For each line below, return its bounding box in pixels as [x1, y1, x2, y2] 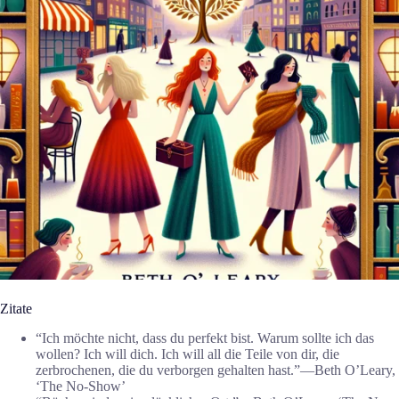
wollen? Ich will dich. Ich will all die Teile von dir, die [36, 346, 339, 362]
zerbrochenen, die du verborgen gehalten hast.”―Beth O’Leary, [36, 362, 395, 378]
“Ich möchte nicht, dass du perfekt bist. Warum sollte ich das [36, 330, 374, 346]
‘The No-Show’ [36, 378, 126, 394]
